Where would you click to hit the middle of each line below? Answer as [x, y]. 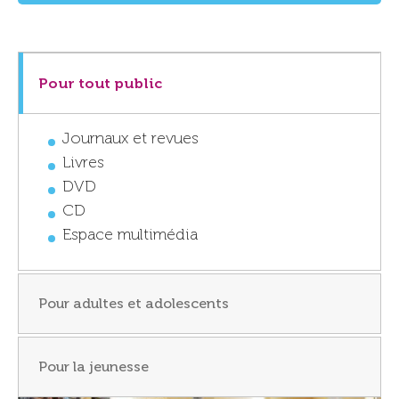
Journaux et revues [130, 139]
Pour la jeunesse [94, 367]
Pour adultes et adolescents [134, 304]
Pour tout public [100, 83]
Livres [83, 163]
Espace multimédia [130, 236]
